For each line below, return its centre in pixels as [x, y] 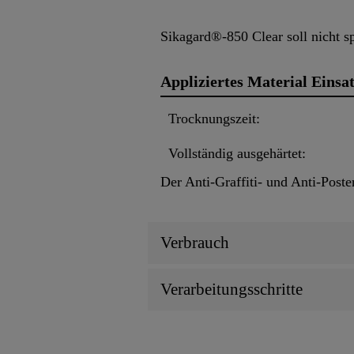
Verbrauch [195, 242]
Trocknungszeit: [214, 118]
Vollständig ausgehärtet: [237, 153]
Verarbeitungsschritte [232, 289]
